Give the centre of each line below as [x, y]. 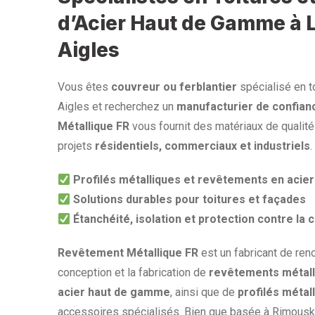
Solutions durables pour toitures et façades [190, 199]
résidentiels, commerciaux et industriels [202, 146]
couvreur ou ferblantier [174, 87]
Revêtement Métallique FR [128, 253]
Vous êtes [84, 87]
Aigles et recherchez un [117, 107]
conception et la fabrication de [133, 272]
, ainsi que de [204, 292]
